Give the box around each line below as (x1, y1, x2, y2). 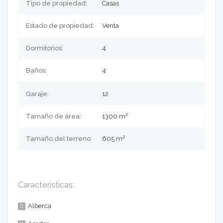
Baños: (26, 67, 47, 75)
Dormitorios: (26, 44, 63, 52)
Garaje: (26, 90, 49, 98)
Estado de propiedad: (26, 22, 94, 30)
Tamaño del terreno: (26, 135, 92, 143)
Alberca (28, 202, 51, 210)
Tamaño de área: (26, 112, 81, 120)
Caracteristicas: (18, 180, 74, 190)
